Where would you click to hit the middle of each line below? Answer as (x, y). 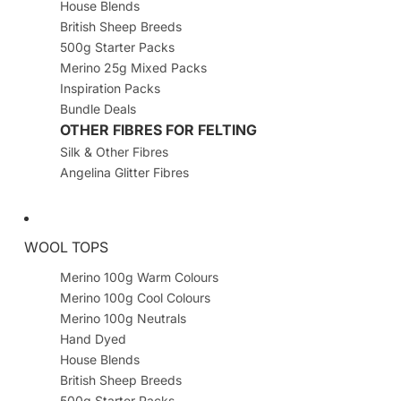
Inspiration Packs (110, 89)
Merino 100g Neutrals (123, 319)
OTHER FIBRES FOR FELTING (158, 130)
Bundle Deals (98, 109)
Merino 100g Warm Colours (139, 277)
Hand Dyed (93, 339)
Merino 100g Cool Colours (135, 298)
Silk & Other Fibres (114, 152)
